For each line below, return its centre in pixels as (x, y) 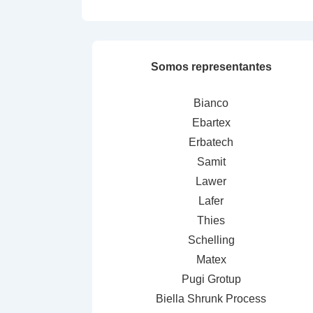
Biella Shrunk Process (211, 299)
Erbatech (211, 142)
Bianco (211, 103)
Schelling (211, 240)
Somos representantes (211, 67)
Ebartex (211, 123)
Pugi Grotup (211, 279)
